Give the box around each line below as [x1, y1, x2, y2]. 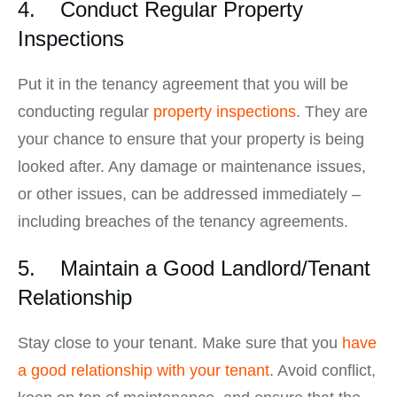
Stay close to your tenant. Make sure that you [18, 334, 342, 353]
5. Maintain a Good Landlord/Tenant [18, 256, 370, 281]
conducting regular [18, 103, 153, 121]
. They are [296, 103, 368, 121]
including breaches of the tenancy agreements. [18, 213, 348, 231]
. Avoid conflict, [269, 362, 376, 380]
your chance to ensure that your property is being [18, 130, 364, 149]
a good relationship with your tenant [18, 362, 269, 380]
